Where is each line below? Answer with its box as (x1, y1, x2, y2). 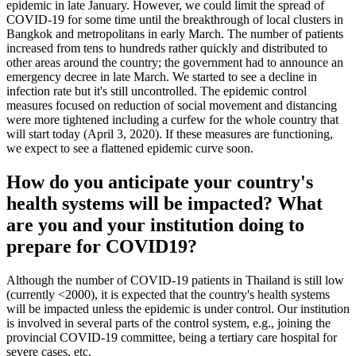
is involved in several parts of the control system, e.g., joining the (6, 315, 331, 330)
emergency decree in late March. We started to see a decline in (6, 70, 317, 84)
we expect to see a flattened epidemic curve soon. (6, 141, 253, 156)
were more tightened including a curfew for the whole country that (6, 113, 339, 127)
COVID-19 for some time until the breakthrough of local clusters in (6, 13, 343, 27)
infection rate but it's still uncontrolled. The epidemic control (6, 84, 307, 99)
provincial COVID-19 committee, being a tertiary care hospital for (6, 330, 337, 344)
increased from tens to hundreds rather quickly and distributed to (6, 41, 327, 56)
